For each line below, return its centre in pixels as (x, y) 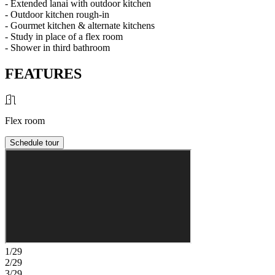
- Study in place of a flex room (64, 36)
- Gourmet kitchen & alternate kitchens (80, 25)
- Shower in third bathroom (57, 47)
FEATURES (43, 73)
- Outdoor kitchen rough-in (57, 14)
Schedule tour (34, 142)
